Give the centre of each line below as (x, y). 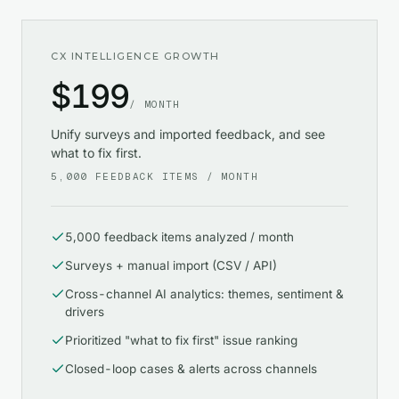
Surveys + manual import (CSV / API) (171, 266)
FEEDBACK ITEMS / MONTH (173, 177)
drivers (85, 312)
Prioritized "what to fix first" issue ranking (181, 341)
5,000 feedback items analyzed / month (179, 237)
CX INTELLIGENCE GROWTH (135, 57)
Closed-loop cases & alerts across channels (191, 369)
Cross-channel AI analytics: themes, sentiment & (204, 294)
